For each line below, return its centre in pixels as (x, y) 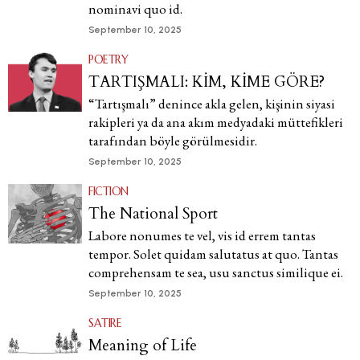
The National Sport (153, 214)
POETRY (108, 59)
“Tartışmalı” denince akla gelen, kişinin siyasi (212, 104)
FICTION (108, 191)
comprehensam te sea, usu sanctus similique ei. (216, 272)
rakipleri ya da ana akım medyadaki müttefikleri (216, 122)
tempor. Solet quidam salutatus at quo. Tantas (213, 254)
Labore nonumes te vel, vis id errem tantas (202, 235)
